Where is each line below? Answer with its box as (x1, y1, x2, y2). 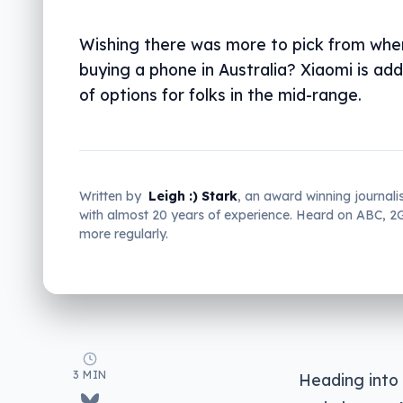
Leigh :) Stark (148, 188, 237, 204)
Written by (79, 188, 141, 204)
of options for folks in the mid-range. (79, 85, 362, 104)
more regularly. (79, 226, 168, 242)
